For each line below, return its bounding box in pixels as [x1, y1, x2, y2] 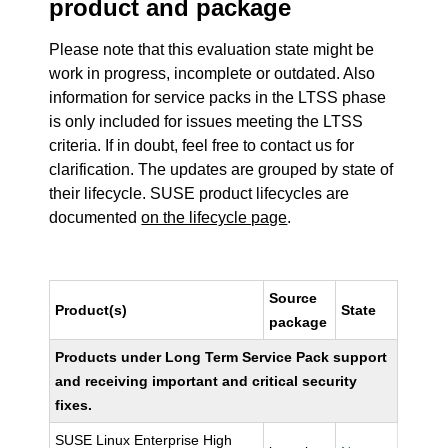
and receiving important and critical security [55, 373, 358, 389]
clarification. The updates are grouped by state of [49, 161, 394, 178]
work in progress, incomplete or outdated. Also [49, 65, 376, 82]
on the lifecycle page [141, 209, 288, 226]
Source [269, 290, 318, 306]
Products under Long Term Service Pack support [55, 349, 388, 365]
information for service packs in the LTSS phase [49, 89, 387, 106]
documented [49, 209, 142, 226]
